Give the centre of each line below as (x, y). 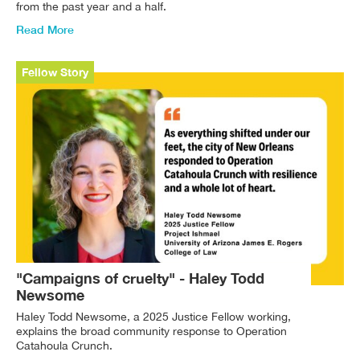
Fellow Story (55, 72)
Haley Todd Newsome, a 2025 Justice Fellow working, (153, 316)
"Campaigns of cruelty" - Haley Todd (140, 278)
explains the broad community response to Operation (151, 331)
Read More (45, 30)
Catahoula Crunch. (64, 345)
